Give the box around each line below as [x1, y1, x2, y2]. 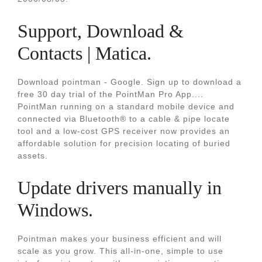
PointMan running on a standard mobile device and [18, 102, 235, 111]
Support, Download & [18, 20, 184, 42]
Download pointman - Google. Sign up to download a [18, 77, 242, 87]
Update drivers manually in [18, 177, 222, 198]
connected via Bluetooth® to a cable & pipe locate [18, 114, 230, 123]
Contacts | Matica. [18, 43, 151, 64]
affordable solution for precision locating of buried [18, 139, 230, 148]
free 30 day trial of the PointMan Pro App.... [18, 89, 204, 99]
